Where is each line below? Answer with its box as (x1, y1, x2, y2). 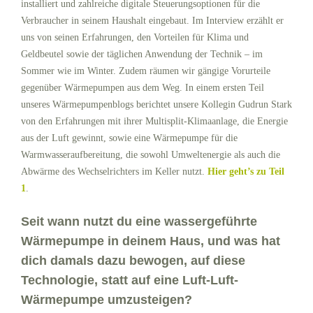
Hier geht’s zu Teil (208, 166, 284, 177)
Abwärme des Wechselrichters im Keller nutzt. (21, 166, 208, 177)
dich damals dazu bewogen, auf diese (21, 253, 245, 268)
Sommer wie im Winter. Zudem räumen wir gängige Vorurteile (21, 65, 270, 76)
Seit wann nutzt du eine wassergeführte (21, 214, 257, 228)
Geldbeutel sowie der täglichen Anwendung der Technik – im (21, 48, 263, 59)
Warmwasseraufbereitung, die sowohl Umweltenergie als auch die (21, 149, 280, 160)
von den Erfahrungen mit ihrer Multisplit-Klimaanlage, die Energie (21, 115, 288, 126)
